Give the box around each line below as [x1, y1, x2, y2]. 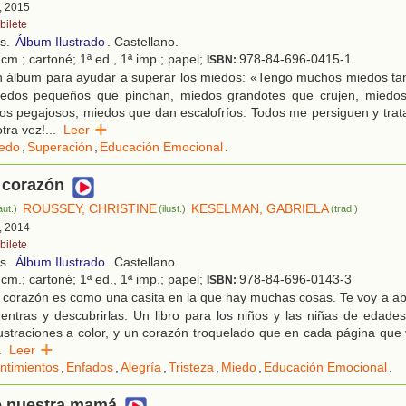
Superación [27, 140, 92, 155]
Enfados [66, 360, 113, 375]
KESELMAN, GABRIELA [191, 201, 330, 217]
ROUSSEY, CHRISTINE [23, 201, 158, 217]
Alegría [121, 360, 161, 375]
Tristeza [169, 360, 214, 375]
